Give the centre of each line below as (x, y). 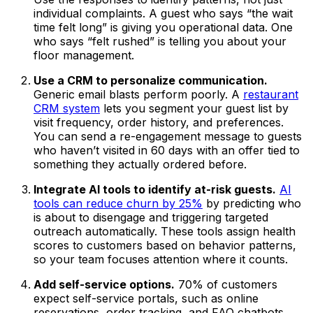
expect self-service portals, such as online (146, 298)
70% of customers (226, 284)
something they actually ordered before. (140, 164)
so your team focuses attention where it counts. (161, 259)
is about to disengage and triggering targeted (151, 217)
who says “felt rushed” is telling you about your (160, 41)
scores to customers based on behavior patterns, (165, 245)
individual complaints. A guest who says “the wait (163, 13)
